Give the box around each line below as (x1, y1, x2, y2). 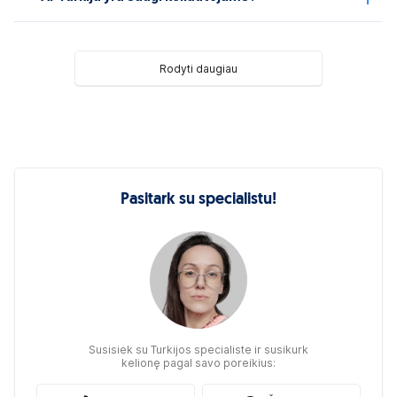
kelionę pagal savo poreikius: (121, 355, 276, 370)
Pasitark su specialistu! (121, 191, 276, 208)
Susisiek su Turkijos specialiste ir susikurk (89, 342, 308, 356)
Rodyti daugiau (160, 61, 237, 75)
